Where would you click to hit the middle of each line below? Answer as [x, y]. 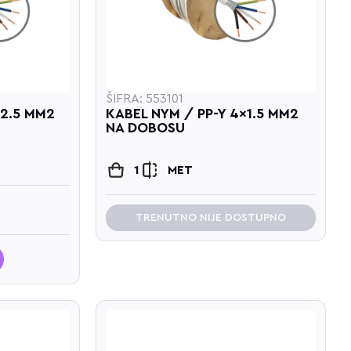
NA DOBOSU [146, 127]
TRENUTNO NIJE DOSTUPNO [211, 217]
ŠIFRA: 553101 [145, 98]
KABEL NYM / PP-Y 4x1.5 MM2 [203, 113]
